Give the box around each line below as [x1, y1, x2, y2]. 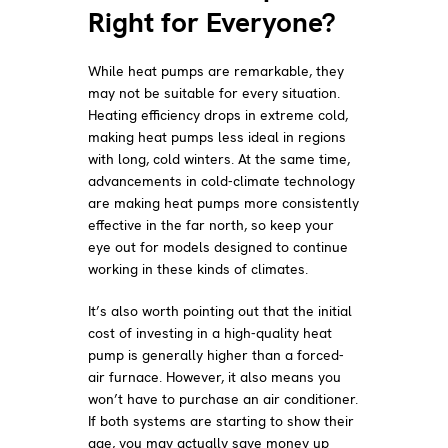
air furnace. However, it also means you [88, 367, 342, 386]
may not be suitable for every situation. [88, 83, 341, 102]
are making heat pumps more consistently [88, 193, 360, 212]
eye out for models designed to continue [88, 237, 349, 256]
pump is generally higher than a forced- [88, 345, 345, 364]
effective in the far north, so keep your [88, 215, 335, 234]
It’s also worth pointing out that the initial [88, 301, 353, 320]
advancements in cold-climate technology [88, 171, 356, 190]
